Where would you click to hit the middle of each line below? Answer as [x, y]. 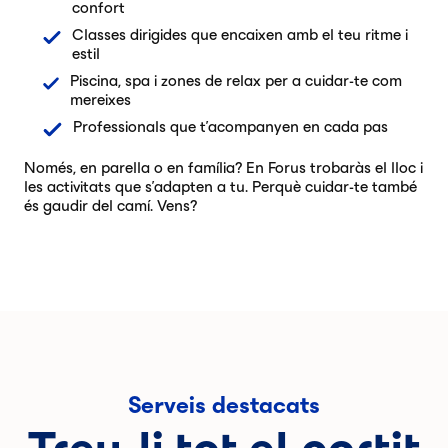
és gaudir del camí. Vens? [110, 205]
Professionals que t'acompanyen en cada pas [230, 126]
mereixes [101, 99]
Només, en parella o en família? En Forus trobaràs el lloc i [223, 167]
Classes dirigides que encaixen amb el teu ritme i [239, 34]
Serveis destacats [224, 405]
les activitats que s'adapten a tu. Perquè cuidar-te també [220, 186]
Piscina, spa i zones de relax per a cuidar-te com [236, 80]
